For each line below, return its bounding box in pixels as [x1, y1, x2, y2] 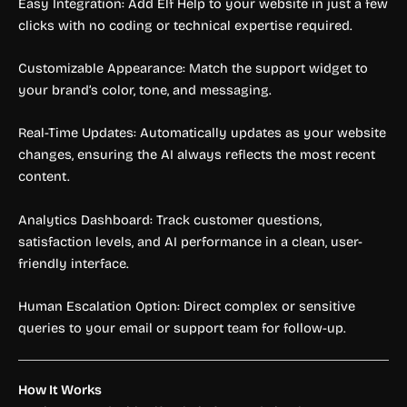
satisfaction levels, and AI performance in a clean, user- [18, 233, 362, 250]
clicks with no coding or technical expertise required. [18, 16, 352, 34]
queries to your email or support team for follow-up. [18, 320, 346, 337]
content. [18, 168, 70, 185]
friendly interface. [18, 254, 129, 272]
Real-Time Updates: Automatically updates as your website [18, 124, 386, 142]
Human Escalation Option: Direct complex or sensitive [18, 298, 355, 315]
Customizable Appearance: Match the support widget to [18, 60, 368, 76]
